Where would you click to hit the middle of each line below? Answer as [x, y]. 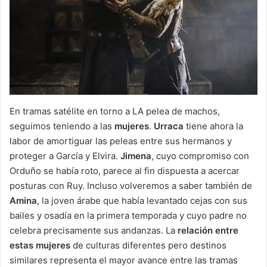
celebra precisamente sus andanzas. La [94, 230]
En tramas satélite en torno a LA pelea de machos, [115, 111]
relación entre [208, 230]
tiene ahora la [215, 126]
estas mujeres [40, 245]
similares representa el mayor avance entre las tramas [124, 260]
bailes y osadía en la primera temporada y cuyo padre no [128, 215]
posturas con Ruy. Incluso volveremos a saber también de [131, 185]
